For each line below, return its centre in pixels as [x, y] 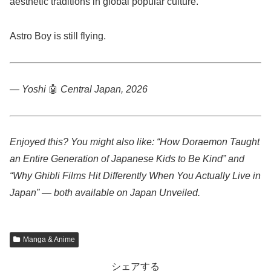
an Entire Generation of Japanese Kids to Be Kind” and [127, 159]
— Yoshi [28, 89]
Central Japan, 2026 [104, 89]
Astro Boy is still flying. [58, 36]
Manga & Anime [49, 240]
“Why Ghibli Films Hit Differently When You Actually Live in [135, 176]
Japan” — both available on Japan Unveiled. [105, 193]
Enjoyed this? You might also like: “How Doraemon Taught [135, 142]
